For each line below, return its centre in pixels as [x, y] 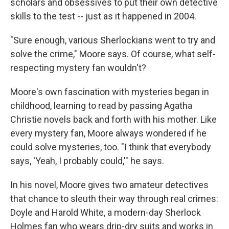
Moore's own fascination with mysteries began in [110, 92]
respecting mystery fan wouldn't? [78, 68]
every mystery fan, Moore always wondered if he [108, 133]
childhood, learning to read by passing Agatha [101, 106]
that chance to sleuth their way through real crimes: [114, 199]
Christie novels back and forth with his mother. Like [113, 120]
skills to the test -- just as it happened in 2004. [103, 16]
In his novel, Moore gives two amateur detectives [109, 185]
